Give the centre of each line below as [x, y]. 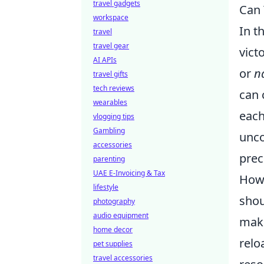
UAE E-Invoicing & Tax [129, 173]
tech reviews [114, 88]
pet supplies [113, 244]
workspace [111, 17]
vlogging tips [114, 116]
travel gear [111, 46]
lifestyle [106, 187]
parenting [109, 159]
